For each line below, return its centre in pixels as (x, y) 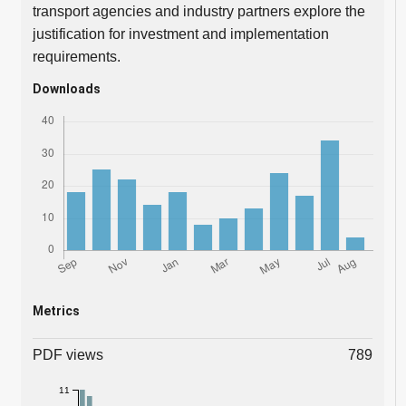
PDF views (68, 355)
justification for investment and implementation (180, 34)
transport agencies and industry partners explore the (198, 11)
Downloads (66, 88)
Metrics (56, 311)
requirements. (76, 56)
